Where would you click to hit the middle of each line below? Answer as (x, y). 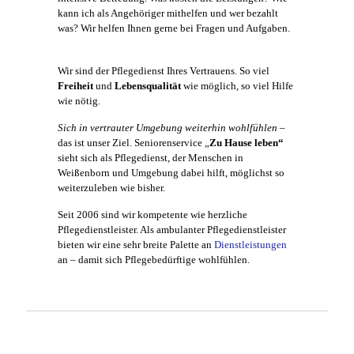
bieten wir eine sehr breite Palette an (136, 245)
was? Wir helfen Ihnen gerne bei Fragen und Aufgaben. (174, 28)
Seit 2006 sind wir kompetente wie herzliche (153, 215)
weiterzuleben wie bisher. (111, 188)
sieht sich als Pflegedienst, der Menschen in (151, 158)
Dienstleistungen (250, 245)
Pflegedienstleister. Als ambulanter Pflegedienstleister (172, 230)
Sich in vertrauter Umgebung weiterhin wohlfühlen (168, 128)
